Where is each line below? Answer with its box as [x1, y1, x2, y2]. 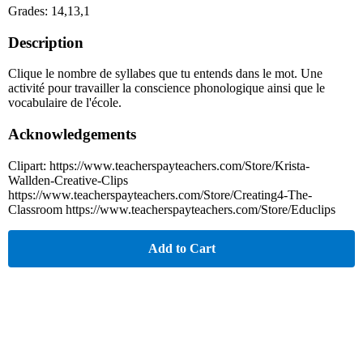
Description [8, 33, 83, 51]
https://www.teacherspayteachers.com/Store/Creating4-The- [8, 187, 312, 202]
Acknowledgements [8, 126, 136, 143]
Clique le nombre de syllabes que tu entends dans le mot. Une [8, 66, 322, 81]
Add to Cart [147, 241, 216, 255]
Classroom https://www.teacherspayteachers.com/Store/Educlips [8, 202, 335, 216]
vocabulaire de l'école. [8, 96, 122, 110]
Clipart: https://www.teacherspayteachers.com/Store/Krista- [8, 158, 310, 173]
